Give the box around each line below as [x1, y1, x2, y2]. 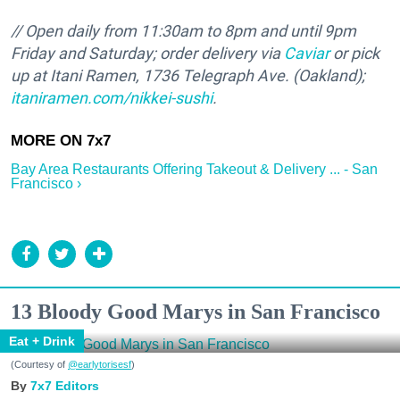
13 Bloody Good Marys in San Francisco [11, 300, 380, 324]
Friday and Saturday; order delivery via [11, 44, 284, 63]
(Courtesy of [11, 359, 68, 371]
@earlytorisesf [68, 359, 131, 371]
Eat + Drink [9, 334, 75, 349]
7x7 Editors [30, 379, 99, 394]
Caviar [284, 44, 329, 63]
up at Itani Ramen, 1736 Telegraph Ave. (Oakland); [11, 66, 365, 86]
